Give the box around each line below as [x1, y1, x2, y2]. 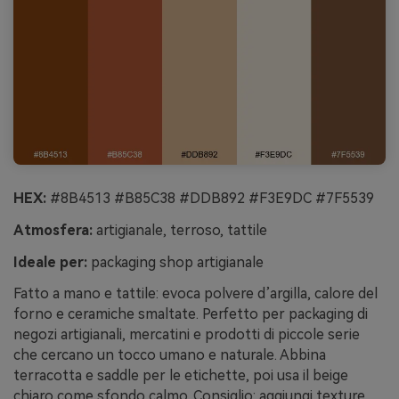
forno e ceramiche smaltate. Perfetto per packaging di [13, 305, 368, 323]
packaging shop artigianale [87, 253, 264, 271]
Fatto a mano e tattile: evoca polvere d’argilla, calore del [13, 285, 378, 303]
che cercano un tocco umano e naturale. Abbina [13, 346, 326, 364]
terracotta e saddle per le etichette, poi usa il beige [13, 367, 348, 385]
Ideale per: [13, 253, 87, 271]
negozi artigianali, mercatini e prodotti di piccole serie [13, 326, 360, 344]
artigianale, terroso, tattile [93, 221, 267, 239]
